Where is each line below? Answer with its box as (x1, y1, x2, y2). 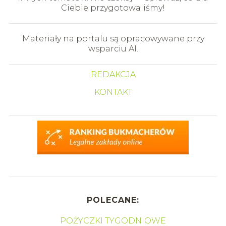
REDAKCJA (90, 69, 136, 79)
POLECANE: (86, 195, 139, 205)
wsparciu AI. (88, 43, 138, 53)
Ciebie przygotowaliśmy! (61, 3, 165, 13)
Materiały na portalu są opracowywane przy (22, 33, 204, 43)
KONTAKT (94, 87, 132, 97)
